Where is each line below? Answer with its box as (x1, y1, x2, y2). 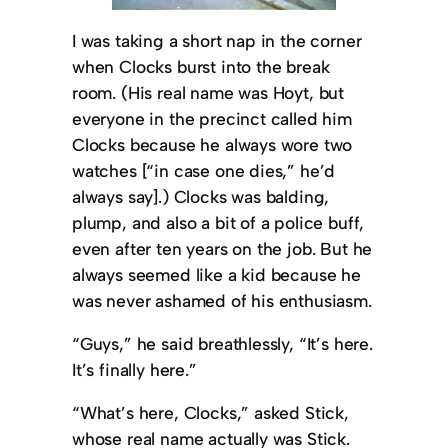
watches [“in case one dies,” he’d (72, 159, 336, 181)
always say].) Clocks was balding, (72, 185, 330, 207)
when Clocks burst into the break (72, 55, 330, 77)
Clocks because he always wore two (72, 133, 353, 155)
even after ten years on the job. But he (72, 237, 373, 259)
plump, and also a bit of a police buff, (72, 211, 365, 233)
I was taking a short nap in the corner (72, 29, 362, 51)
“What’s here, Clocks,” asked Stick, (72, 402, 349, 424)
